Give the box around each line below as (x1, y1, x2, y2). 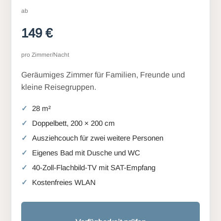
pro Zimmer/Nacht (21, 51, 69, 58)
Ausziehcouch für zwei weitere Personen (32, 133, 163, 142)
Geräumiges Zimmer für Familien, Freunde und (21, 70, 185, 79)
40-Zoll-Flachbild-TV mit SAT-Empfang (32, 163, 155, 172)
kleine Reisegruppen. (21, 82, 96, 91)
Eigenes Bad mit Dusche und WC (32, 148, 140, 157)
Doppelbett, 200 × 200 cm (32, 118, 115, 127)
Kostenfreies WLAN (32, 178, 96, 186)
